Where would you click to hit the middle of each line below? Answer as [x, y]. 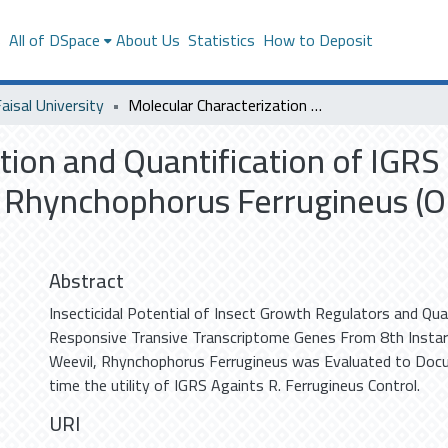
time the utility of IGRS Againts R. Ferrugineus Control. [234, 385]
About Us [147, 40]
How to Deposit [317, 40]
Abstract [86, 280]
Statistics [221, 40]
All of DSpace [54, 40]
